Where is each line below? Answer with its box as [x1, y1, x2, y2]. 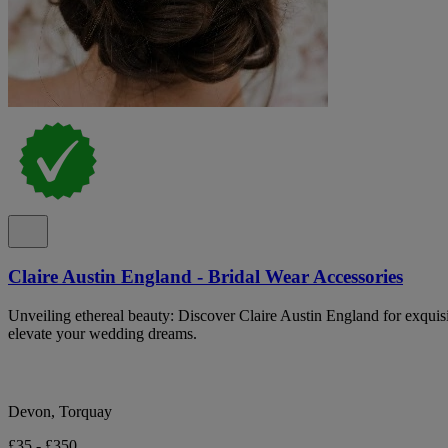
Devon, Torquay [8, 403, 112, 421]
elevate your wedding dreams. [8, 325, 197, 343]
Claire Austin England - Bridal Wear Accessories [8, 266, 403, 288]
